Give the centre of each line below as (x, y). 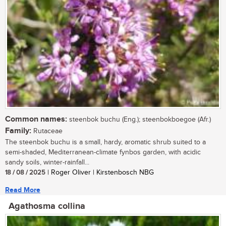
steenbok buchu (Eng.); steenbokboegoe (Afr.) (139, 119)
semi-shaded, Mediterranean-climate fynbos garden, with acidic (103, 152)
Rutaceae (47, 131)
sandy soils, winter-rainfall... (47, 162)
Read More (23, 190)
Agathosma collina (47, 206)
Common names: (36, 119)
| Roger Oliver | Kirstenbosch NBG (100, 172)
